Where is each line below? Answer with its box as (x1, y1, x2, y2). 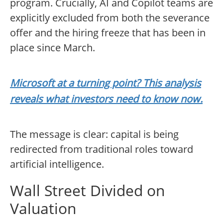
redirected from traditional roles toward (10, 142, 193, 156)
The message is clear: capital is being (10, 127, 179, 141)
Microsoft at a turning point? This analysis (10, 76, 201, 90)
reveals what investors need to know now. (10, 92, 203, 106)
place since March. (10, 41, 95, 55)
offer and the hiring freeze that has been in (10, 26, 206, 40)
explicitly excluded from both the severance (10, 11, 210, 25)
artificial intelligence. (10, 157, 104, 171)
